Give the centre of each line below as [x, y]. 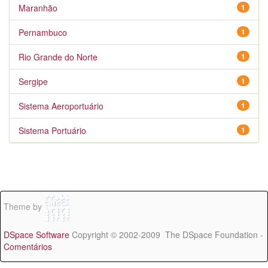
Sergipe [33, 81]
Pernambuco [43, 32]
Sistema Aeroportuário [61, 106]
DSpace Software [36, 234]
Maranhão [38, 8]
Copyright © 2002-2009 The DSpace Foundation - [166, 234]
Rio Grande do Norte [58, 57]
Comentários [28, 246]
